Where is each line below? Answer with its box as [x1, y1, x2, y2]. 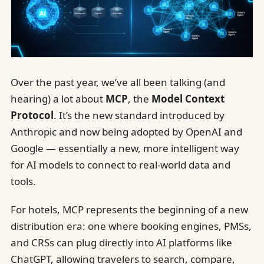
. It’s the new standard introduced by [54, 108, 225, 122]
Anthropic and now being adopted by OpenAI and [11, 124, 242, 138]
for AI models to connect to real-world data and [11, 157, 230, 171]
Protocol [11, 108, 54, 122]
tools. [11, 174, 36, 188]
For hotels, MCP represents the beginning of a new [11, 202, 248, 216]
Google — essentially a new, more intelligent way [11, 141, 239, 155]
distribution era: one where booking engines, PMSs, [11, 219, 252, 233]
